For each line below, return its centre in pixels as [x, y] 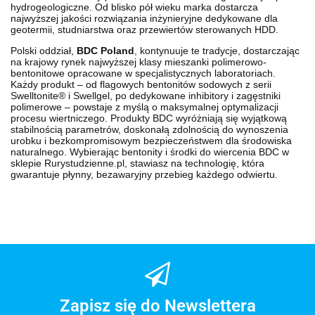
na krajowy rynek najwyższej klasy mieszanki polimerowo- [139, 62]
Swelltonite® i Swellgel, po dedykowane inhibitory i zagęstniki [146, 95]
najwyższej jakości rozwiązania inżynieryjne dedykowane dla [144, 18]
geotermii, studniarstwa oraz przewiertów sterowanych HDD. [144, 29]
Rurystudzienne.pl [84, 163]
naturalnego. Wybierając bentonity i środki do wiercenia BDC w [150, 152]
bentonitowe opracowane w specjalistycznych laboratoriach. [143, 73]
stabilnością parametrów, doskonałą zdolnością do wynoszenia [149, 129]
